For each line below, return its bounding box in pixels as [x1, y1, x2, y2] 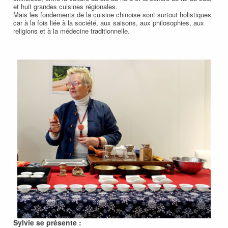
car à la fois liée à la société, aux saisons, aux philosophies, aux [13, 17, 204, 27]
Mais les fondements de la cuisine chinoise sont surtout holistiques [13, 9, 211, 19]
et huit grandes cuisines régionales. [13, 1, 118, 11]
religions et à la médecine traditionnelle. [13, 25, 130, 36]
